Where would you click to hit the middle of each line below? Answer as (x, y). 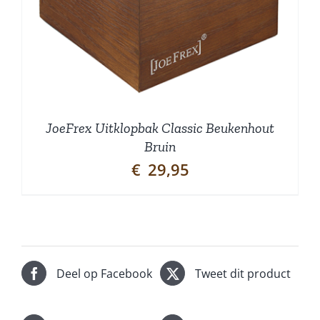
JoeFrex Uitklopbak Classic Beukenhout (160, 128)
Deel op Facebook (104, 273)
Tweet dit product (243, 273)
